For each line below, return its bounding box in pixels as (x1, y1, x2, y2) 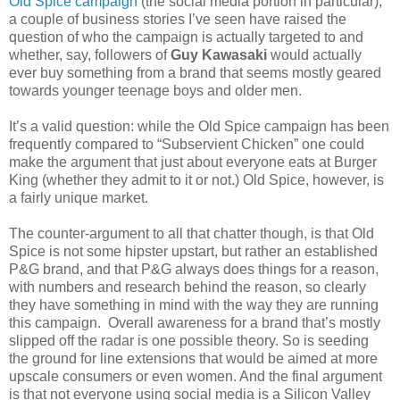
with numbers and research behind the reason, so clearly (9, 279, 366, 295)
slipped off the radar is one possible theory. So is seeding (9, 332, 369, 348)
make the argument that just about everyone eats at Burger (9, 154, 377, 170)
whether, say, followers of (9, 46, 171, 62)
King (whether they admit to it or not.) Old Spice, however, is (9, 171, 384, 187)
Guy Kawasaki (171, 46, 267, 62)
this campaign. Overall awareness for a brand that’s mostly (9, 314, 380, 330)
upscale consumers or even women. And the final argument (9, 368, 382, 384)
